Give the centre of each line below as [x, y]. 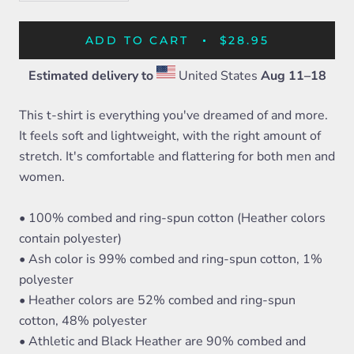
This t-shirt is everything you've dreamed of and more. [173, 115]
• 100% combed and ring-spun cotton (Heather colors [172, 218]
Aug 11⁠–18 [293, 76]
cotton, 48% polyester [83, 321]
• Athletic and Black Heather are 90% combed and [162, 341]
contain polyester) [70, 239]
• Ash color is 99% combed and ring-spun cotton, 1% [171, 259]
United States [218, 76]
